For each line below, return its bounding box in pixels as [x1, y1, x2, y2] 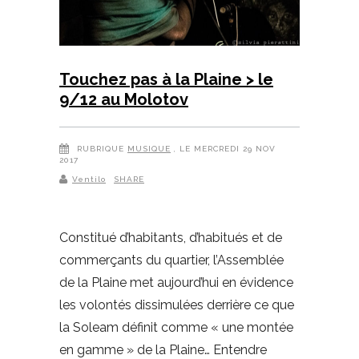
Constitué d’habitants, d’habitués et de [59, 230, 282, 246]
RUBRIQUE [77, 144, 124, 154]
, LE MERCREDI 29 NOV [174, 144, 276, 154]
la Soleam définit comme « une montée [59, 320, 293, 336]
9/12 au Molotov [59, 90, 188, 110]
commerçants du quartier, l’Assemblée [59, 252, 284, 268]
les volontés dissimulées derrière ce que [59, 297, 294, 313]
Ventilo [72, 175, 106, 184]
